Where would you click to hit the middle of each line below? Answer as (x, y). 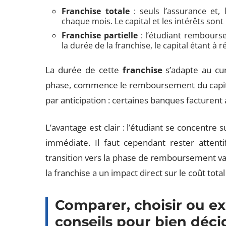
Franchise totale (96, 11)
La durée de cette (84, 70)
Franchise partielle (100, 35)
